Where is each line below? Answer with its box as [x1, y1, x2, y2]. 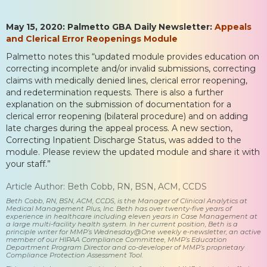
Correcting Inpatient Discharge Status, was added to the [6, 134, 241, 145]
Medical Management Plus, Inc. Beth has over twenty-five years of [6, 204, 232, 213]
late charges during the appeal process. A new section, [6, 122, 232, 133]
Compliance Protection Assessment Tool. [6, 250, 143, 259]
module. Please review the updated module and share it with [6, 146, 260, 157]
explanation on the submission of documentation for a [6, 98, 231, 110]
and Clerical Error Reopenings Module [6, 33, 178, 44]
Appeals [215, 21, 252, 32]
